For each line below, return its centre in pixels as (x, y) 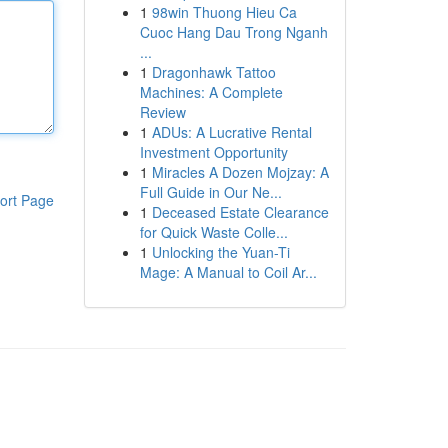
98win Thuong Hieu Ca (224, 12)
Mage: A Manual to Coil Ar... (228, 272)
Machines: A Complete (211, 92)
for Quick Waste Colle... (213, 232)
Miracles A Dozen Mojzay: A (240, 172)
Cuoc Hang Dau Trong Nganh (233, 32)
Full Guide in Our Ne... (210, 192)
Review (162, 112)
